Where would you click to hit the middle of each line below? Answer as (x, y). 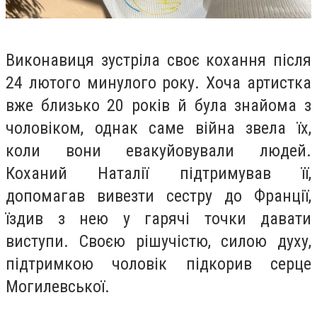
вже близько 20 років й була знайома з (158, 106)
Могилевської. (58, 287)
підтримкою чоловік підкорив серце (158, 264)
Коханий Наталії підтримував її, (158, 174)
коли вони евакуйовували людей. (158, 151)
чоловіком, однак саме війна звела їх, (158, 128)
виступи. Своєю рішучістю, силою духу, (158, 242)
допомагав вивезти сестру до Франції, (158, 196)
